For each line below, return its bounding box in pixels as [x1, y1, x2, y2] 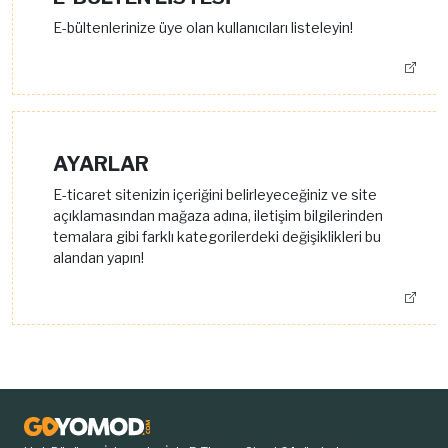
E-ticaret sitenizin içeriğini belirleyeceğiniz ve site [53, 186, 377, 204]
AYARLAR [53, 152, 149, 177]
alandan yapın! [53, 249, 144, 267]
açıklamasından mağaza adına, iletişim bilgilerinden [53, 207, 383, 225]
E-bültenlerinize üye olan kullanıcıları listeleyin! [53, 19, 353, 37]
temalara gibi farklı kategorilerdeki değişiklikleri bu [53, 228, 381, 246]
